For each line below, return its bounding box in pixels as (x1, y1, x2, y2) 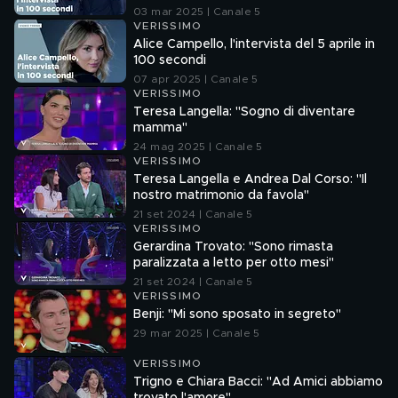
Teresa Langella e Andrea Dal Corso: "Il (133, 173, 367, 186)
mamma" (133, 122, 187, 134)
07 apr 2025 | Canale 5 (133, 74, 259, 84)
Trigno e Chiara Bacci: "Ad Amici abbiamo (133, 376, 383, 388)
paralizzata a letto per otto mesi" (133, 257, 334, 269)
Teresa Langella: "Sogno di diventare (133, 106, 355, 118)
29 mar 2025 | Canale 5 (133, 328, 260, 338)
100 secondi (133, 54, 206, 67)
